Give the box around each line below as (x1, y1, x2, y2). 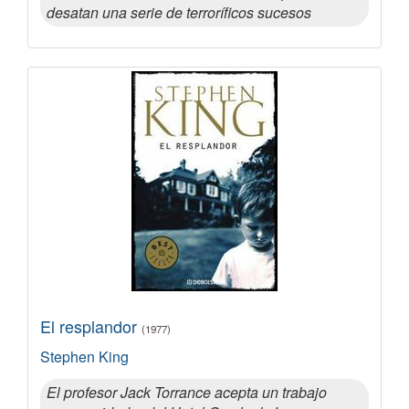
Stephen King (40, 345, 129, 367)
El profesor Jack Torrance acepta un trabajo (47, 381, 327, 403)
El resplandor (40, 313, 142, 338)
